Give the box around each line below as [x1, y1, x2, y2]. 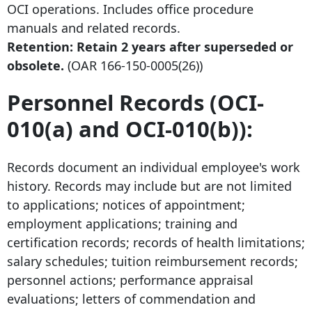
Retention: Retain [7, 38, 121, 56]
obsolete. [7, 57, 64, 75]
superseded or [201, 38, 293, 56]
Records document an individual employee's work [7, 158, 300, 175]
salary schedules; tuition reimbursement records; [7, 252, 298, 270]
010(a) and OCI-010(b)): [7, 114, 253, 144]
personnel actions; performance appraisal [7, 271, 253, 288]
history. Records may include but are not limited [7, 177, 292, 194]
